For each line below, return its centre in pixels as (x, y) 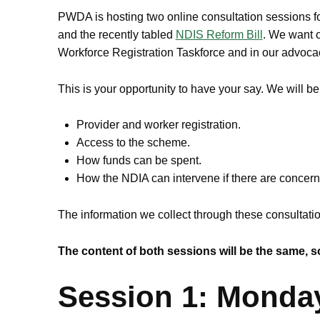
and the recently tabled (116, 34)
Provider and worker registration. (158, 125)
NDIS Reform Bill (219, 34)
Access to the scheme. (133, 143)
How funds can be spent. (139, 161)
